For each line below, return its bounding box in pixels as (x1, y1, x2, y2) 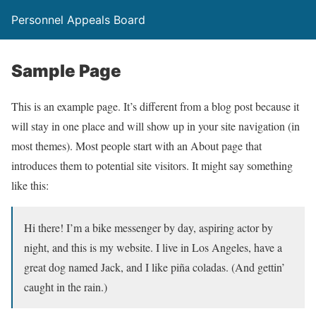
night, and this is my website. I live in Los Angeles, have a (24, 240, 282, 255)
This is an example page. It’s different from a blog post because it (11, 99, 299, 114)
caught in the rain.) (24, 279, 107, 294)
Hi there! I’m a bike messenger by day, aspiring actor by (24, 220, 273, 235)
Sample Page (11, 61, 121, 81)
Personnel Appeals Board (11, 13, 145, 27)
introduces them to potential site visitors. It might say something (11, 158, 293, 173)
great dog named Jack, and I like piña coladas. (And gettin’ (24, 260, 285, 274)
